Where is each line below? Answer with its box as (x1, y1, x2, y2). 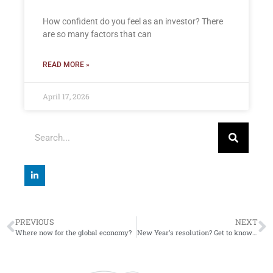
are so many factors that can (43, 29, 152, 40)
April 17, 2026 (43, 91, 90, 102)
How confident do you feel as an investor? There (43, 16, 223, 27)
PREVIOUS (15, 217, 54, 227)
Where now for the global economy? (15, 228, 132, 238)
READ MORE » (43, 60, 90, 69)
